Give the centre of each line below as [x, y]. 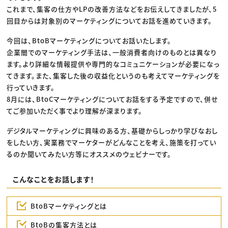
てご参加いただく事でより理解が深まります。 [75, 111]
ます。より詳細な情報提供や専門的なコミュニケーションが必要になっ [113, 64]
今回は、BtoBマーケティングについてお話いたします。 [89, 41]
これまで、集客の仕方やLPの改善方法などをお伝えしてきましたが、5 [112, 9]
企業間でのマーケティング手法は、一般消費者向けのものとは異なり [112, 52]
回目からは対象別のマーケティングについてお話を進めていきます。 [110, 21]
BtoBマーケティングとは [68, 206]
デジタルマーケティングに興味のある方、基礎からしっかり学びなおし [112, 131]
